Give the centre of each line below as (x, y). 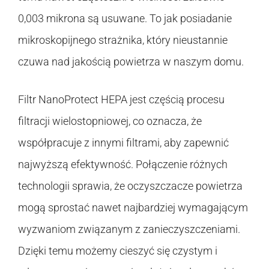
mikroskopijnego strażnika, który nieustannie (123, 40)
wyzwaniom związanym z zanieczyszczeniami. (129, 229)
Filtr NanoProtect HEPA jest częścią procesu (121, 99)
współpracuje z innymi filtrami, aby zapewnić (123, 142)
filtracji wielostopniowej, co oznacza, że (110, 121)
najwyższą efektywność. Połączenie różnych (123, 164)
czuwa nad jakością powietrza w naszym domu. (131, 61)
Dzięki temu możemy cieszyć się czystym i (118, 250)
